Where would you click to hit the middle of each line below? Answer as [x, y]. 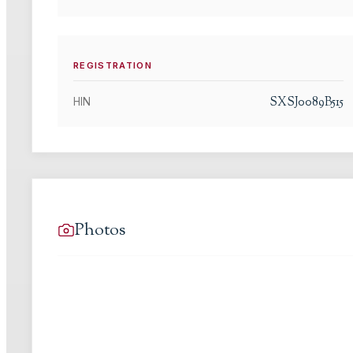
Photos [100, 230]
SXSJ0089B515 [307, 103]
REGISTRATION [113, 66]
